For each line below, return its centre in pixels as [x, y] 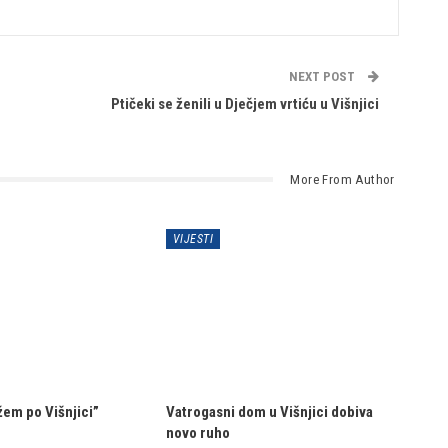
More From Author [342, 179]
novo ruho [197, 432]
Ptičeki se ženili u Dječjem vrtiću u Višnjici [244, 103]
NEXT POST [323, 76]
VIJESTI [193, 238]
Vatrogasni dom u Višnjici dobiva [269, 411]
